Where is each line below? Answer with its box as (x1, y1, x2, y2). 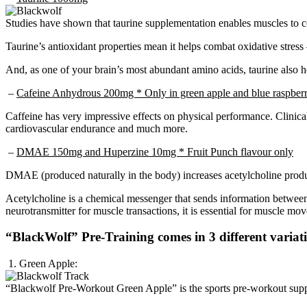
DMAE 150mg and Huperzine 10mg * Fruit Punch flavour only (16, 145, 293, 158)
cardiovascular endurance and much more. (5, 122, 188, 134)
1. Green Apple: (5, 258, 77, 270)
